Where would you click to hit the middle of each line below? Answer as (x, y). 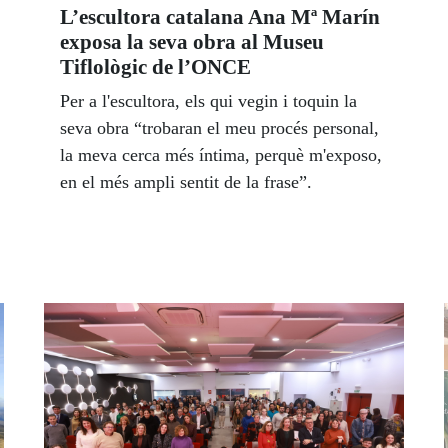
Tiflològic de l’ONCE (158, 67)
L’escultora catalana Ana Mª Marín (220, 17)
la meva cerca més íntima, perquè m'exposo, (221, 155)
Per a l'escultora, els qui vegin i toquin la (208, 101)
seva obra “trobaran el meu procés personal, (219, 128)
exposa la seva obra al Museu (192, 42)
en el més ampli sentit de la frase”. (186, 182)
